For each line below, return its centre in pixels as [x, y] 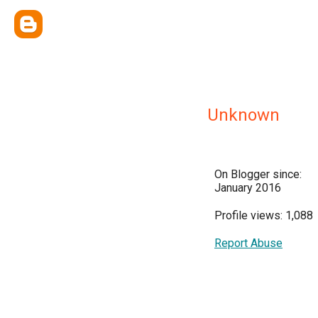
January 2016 [248, 188]
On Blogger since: [258, 174]
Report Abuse [248, 243]
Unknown [243, 115]
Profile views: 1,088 [264, 215]
